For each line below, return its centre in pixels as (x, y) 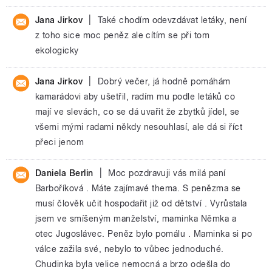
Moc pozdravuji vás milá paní (167, 173)
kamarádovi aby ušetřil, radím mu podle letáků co (135, 97)
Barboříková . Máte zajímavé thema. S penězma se (138, 188)
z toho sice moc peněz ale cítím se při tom (123, 35)
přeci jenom (60, 142)
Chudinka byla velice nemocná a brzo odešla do (133, 264)
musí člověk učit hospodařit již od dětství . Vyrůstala (141, 203)
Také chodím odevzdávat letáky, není (172, 20)
